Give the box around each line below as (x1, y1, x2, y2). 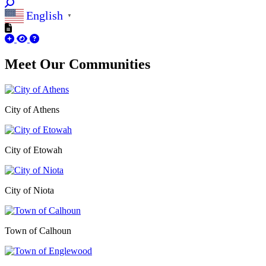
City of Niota (5, 185, 54, 195)
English (26, 9, 63, 23)
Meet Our (5, 56, 69, 72)
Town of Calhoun (5, 225, 71, 236)
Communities (69, 56, 150, 72)
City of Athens (5, 104, 59, 115)
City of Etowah (5, 144, 65, 155)
